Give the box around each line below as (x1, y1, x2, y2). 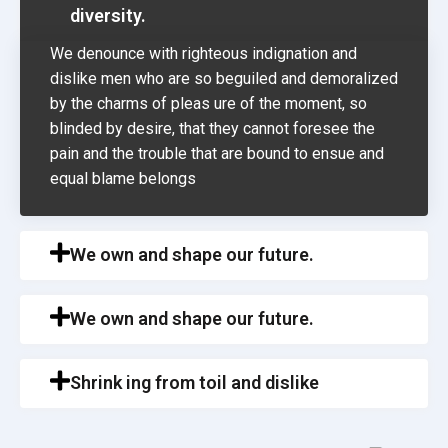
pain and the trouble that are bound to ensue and (50, 144, 384, 164)
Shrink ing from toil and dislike (70, 372, 319, 394)
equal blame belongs (50, 169, 196, 189)
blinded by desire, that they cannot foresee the (50, 119, 375, 139)
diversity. (70, 5, 146, 27)
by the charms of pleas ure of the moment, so (50, 94, 367, 114)
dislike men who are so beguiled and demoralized (50, 69, 398, 89)
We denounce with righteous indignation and (50, 44, 357, 64)
